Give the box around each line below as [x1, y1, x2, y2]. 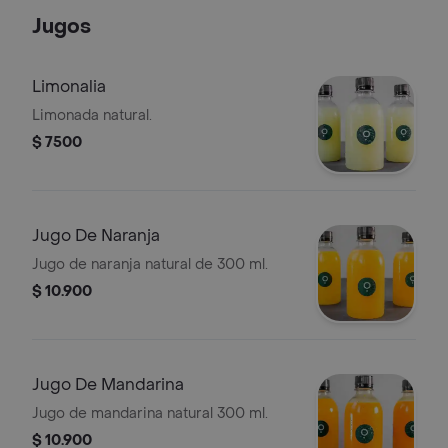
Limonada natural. [32, 106, 152, 125]
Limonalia [32, 76, 106, 97]
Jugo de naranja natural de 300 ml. [32, 255, 268, 274]
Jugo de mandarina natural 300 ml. [32, 404, 268, 423]
